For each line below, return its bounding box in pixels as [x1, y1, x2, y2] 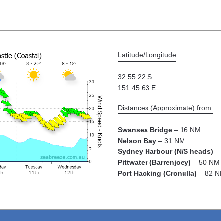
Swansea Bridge [118, 126, 172, 134]
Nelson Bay [118, 137, 156, 145]
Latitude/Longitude [118, 51, 176, 59]
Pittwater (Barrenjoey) [118, 158, 191, 166]
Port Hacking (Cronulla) [118, 169, 197, 177]
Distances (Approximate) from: [118, 104, 213, 111]
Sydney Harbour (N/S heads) [118, 147, 213, 155]
